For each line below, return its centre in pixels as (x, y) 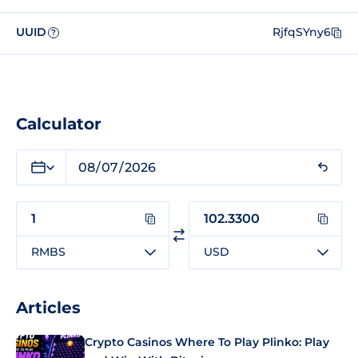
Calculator (59, 123)
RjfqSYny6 (302, 32)
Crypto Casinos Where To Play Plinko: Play (207, 342)
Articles (48, 307)
